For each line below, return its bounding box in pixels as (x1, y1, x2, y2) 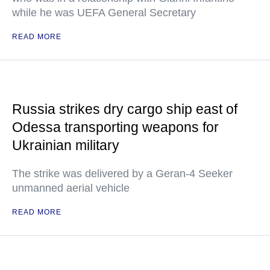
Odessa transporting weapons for (12, 119, 219, 135)
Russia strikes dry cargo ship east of (12, 101, 237, 117)
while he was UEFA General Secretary (12, 7, 196, 19)
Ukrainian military (12, 137, 119, 153)
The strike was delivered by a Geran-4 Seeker (12, 168, 233, 180)
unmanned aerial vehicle (12, 182, 130, 194)
